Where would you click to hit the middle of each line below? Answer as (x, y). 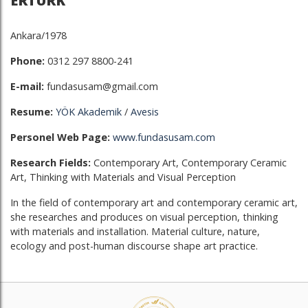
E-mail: (27, 86)
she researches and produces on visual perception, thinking (144, 217)
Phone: (27, 61)
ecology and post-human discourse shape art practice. (134, 246)
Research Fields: (52, 163)
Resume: (32, 112)
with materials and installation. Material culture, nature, (135, 231)
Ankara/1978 (38, 35)
